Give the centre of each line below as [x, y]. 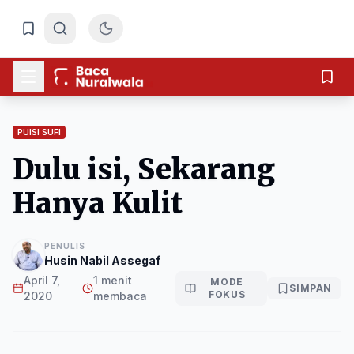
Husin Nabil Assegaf [102, 260]
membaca [120, 296]
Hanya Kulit [98, 203]
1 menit [112, 280]
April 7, [41, 280]
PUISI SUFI [39, 132]
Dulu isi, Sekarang [144, 169]
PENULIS [65, 246]
